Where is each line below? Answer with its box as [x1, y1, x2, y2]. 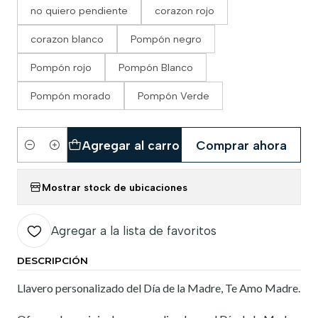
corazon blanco [31, 33, 104, 45]
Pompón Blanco [119, 61, 193, 74]
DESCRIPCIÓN [17, 255, 88, 266]
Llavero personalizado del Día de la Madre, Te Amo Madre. [17, 281, 300, 295]
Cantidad [17, 146, 57, 159]
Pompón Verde [138, 89, 209, 102]
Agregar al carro [82, 137, 180, 153]
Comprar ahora [195, 137, 287, 153]
